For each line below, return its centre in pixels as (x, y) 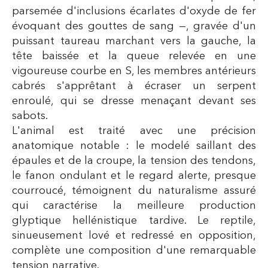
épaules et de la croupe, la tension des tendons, (134, 161)
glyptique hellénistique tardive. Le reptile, (134, 220)
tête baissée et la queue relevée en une (134, 56)
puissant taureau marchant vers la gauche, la (134, 41)
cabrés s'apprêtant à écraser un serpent (134, 86)
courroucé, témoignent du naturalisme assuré (134, 191)
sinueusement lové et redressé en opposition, (134, 235)
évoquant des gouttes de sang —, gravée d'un (134, 26)
